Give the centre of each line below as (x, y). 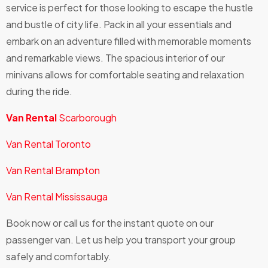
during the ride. (39, 91)
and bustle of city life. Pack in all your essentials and (119, 24)
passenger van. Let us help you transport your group (121, 239)
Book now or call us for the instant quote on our (110, 223)
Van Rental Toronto (48, 144)
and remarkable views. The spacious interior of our (115, 57)
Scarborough (87, 117)
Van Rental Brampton (53, 170)
